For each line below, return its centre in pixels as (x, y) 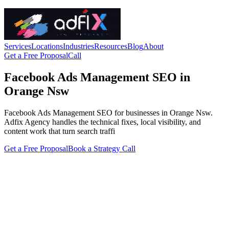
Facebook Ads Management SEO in (97, 77)
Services (18, 46)
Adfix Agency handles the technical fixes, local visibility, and (102, 122)
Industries (78, 46)
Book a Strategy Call (102, 148)
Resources (111, 46)
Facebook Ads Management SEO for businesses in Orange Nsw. (108, 112)
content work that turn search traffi (60, 131)
